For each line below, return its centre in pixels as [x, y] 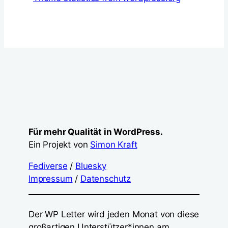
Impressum [51, 179]
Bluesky [91, 166]
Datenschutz [106, 179]
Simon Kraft [114, 145]
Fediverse [48, 166]
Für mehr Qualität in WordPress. [96, 132]
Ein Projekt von [60, 145]
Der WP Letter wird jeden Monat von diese [114, 214]
